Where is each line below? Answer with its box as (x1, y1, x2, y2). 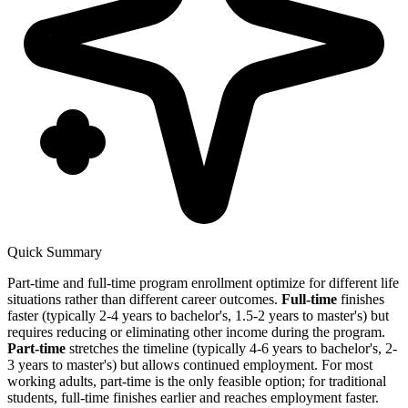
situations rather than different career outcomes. (7, 291, 281, 307)
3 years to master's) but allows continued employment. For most (7, 356, 372, 372)
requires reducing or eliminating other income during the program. (7, 323, 385, 340)
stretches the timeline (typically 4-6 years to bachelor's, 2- (66, 340, 397, 356)
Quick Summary (7, 243, 102, 260)
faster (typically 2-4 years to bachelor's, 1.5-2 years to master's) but (7, 307, 389, 323)
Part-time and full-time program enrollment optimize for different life (7, 274, 399, 291)
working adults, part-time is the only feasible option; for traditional (7, 372, 386, 389)
